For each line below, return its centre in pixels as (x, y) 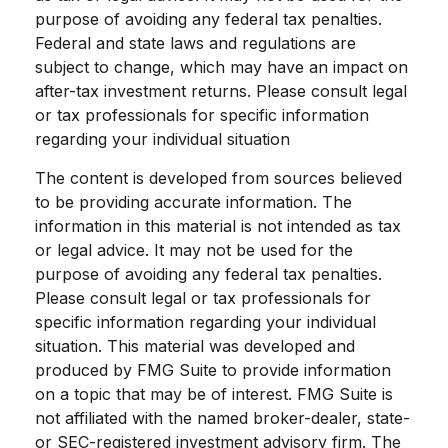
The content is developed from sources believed (218, 177)
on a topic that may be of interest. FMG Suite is (214, 393)
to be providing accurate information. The (193, 201)
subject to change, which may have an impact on (221, 66)
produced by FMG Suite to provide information (213, 369)
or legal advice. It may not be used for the (194, 249)
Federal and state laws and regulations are (195, 42)
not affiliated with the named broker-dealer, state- (222, 417)
